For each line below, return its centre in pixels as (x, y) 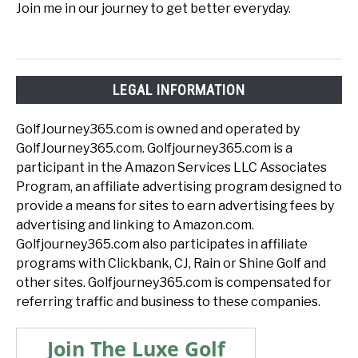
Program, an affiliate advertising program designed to (179, 187)
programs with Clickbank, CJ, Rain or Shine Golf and (171, 264)
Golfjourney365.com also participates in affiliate (162, 245)
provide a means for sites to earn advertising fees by (175, 206)
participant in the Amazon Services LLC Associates (171, 168)
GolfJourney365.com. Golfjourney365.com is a (154, 149)
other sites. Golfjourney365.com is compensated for (174, 283)
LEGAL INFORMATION (179, 90)
